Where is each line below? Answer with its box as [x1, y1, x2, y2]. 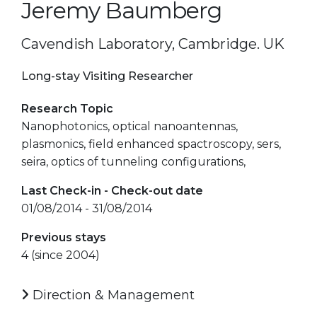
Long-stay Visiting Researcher [21, 69, 193, 83]
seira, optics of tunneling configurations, [21, 154, 246, 168]
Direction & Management [29, 287, 195, 303]
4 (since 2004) [21, 248, 100, 262]
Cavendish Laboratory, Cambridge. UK [21, 35, 284, 52]
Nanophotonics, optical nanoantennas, [21, 119, 238, 133]
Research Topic [21, 101, 113, 115]
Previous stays [21, 230, 106, 244]
